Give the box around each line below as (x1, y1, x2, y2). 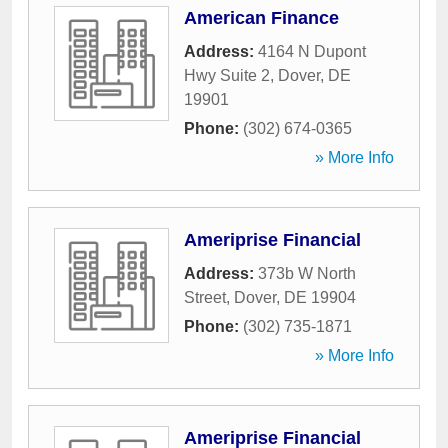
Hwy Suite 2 (184, 67, 270, 84)
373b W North (258, 265, 356, 282)
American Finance (184, 8, 339, 28)
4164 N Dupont (258, 43, 366, 60)
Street (184, 289, 226, 306)
